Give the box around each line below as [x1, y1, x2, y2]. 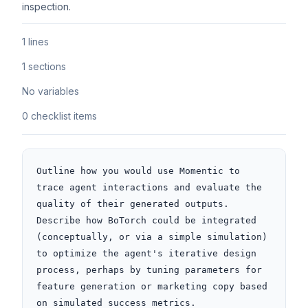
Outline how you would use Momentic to [36, 166, 240, 176]
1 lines [22, 36, 49, 47]
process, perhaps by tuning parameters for [36, 265, 262, 275]
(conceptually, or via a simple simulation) [36, 232, 267, 242]
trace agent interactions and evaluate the [36, 182, 262, 192]
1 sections [22, 60, 66, 72]
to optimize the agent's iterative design [36, 248, 256, 258]
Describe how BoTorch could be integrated [36, 215, 256, 225]
